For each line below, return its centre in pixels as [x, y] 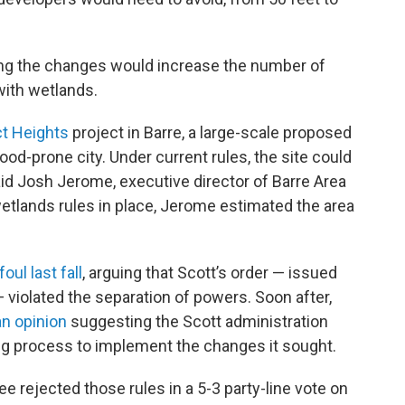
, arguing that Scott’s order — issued [210, 273]
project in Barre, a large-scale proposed [210, 133]
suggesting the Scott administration [198, 322]
